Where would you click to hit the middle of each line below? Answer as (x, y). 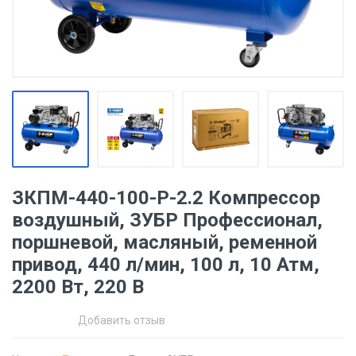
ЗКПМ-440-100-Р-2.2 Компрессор (166, 198)
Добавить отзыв (122, 320)
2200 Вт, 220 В (78, 287)
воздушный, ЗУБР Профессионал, (167, 220)
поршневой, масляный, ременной (164, 242)
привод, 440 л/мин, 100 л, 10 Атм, (166, 265)
